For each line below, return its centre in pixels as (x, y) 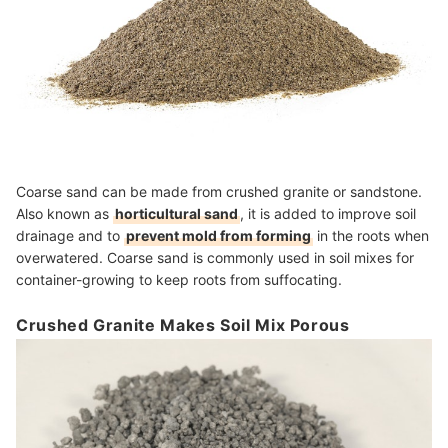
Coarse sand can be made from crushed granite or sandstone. (219, 192)
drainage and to (70, 236)
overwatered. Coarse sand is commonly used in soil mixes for (215, 258)
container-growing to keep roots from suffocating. (181, 280)
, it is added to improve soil (328, 214)
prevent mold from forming (218, 236)
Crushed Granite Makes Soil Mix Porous (183, 325)
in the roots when (371, 236)
